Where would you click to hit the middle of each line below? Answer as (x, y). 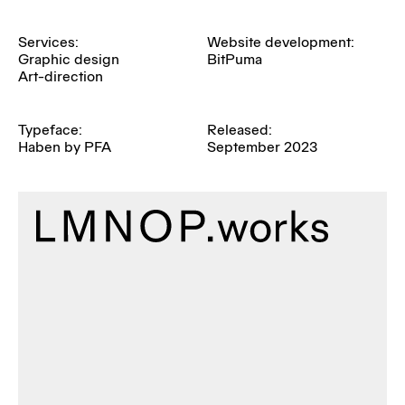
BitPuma (234, 60)
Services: (48, 42)
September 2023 (262, 147)
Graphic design (69, 60)
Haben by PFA (65, 147)
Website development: (280, 42)
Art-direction (61, 77)
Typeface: (50, 130)
